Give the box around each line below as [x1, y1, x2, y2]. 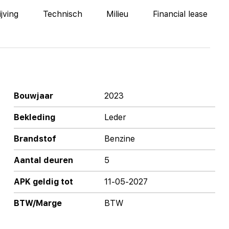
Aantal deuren [13, 155, 73, 165]
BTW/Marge [13, 198, 62, 208]
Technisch [42, 9, 82, 19]
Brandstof [13, 133, 56, 144]
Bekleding [13, 112, 55, 122]
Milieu [106, 9, 129, 19]
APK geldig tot [13, 176, 73, 187]
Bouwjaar [13, 90, 53, 101]
